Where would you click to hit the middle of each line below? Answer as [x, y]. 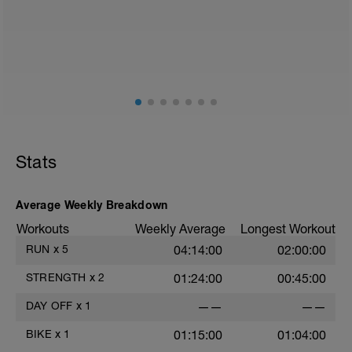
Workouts [43, 229]
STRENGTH [56, 277]
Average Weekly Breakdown [92, 205]
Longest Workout [288, 229]
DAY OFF [49, 306]
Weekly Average [180, 229]
